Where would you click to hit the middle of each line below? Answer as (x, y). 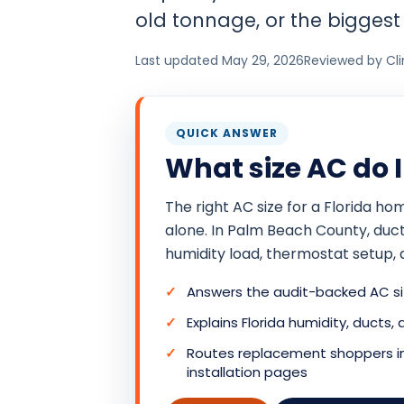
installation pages (247, 372)
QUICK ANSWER (227, 133)
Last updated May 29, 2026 (220, 61)
